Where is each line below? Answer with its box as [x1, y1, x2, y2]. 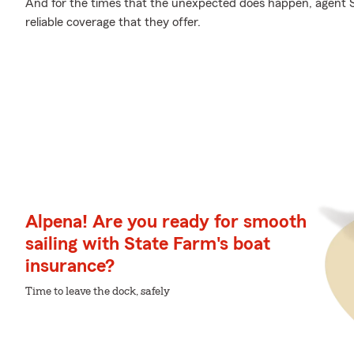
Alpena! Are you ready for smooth [25, 212, 307, 232]
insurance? [25, 256, 115, 276]
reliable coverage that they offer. [25, 16, 201, 28]
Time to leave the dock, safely [25, 285, 170, 297]
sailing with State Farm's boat [25, 234, 270, 254]
